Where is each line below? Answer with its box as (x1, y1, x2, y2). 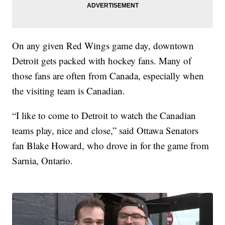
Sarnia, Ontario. (12, 154, 73, 167)
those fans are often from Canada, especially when (12, 69, 204, 82)
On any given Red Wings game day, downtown (12, 39, 194, 52)
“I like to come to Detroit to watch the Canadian (12, 108, 196, 122)
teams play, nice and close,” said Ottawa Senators (12, 124, 199, 137)
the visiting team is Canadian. (12, 84, 126, 97)
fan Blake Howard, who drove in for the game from (12, 139, 209, 152)
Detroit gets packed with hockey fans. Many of (12, 54, 192, 67)
